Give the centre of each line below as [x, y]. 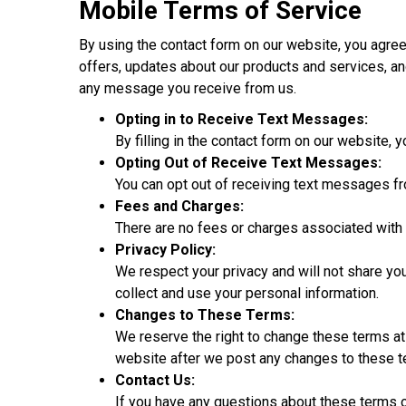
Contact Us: [155, 380]
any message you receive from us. [188, 88]
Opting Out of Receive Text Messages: [248, 162]
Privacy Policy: [165, 249]
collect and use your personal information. [247, 293]
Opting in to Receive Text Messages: [242, 119]
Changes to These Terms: [205, 314]
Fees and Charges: [179, 206]
